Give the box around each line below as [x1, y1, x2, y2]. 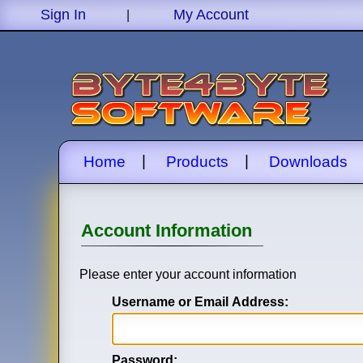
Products [166, 153, 228, 170]
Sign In [41, 6, 86, 23]
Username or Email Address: [112, 295, 288, 309]
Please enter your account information [79, 267, 297, 281]
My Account [173, 6, 249, 23]
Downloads [269, 153, 348, 170]
